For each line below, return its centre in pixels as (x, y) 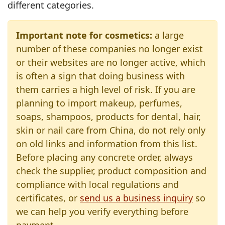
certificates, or (48, 198)
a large (168, 35)
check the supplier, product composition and (111, 171)
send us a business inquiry (136, 198)
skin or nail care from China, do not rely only (111, 130)
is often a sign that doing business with (100, 76)
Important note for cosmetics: (84, 35)
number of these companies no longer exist (109, 49)
